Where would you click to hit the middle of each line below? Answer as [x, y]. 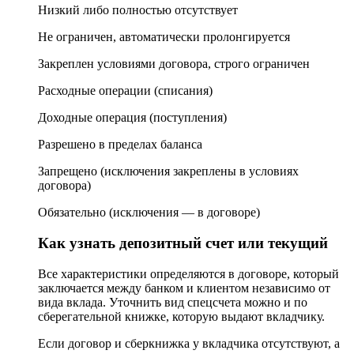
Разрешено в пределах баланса [120, 145]
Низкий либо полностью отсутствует [138, 10]
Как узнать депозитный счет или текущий [183, 243]
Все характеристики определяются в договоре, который [188, 273]
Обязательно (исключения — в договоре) [149, 213]
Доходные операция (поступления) [132, 118]
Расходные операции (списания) [125, 91]
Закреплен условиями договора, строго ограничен [174, 64]
